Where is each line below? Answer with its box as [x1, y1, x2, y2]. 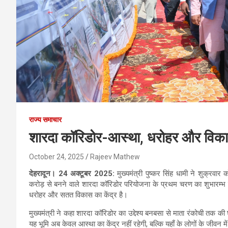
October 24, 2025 [29, 152, 84, 161]
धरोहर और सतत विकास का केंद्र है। [29, 190, 128, 199]
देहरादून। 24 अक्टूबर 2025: [29, 168, 115, 178]
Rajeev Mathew [90, 152, 140, 161]
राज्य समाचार [29, 115, 62, 124]
